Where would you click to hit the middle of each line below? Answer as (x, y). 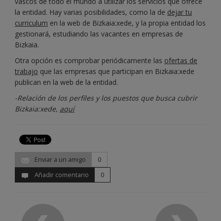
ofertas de (181, 61)
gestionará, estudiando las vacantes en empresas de (99, 34)
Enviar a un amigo (59, 160)
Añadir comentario (61, 175)
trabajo (26, 72)
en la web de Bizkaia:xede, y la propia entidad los (127, 23)
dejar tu (180, 12)
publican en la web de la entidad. (66, 82)
